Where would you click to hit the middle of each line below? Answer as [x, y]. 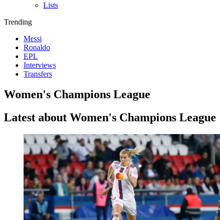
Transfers [38, 74]
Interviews [40, 65]
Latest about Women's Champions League [110, 118]
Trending [18, 22]
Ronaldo [37, 47]
